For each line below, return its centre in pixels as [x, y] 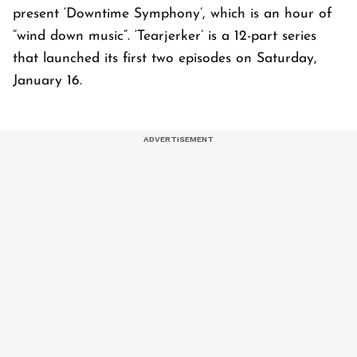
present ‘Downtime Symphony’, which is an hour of [173, 14]
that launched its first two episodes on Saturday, [165, 59]
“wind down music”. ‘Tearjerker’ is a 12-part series [165, 37]
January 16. [50, 81]
